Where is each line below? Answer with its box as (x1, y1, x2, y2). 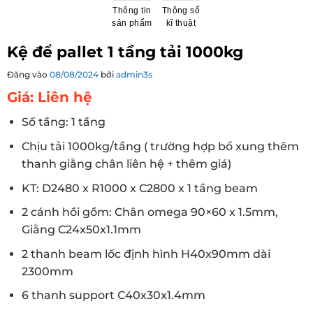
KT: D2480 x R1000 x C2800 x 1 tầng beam (21, 181, 258, 195)
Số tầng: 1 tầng (21, 115, 105, 129)
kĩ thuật (166, 18, 196, 29)
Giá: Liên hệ (7, 89, 92, 106)
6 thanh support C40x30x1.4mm (21, 289, 205, 303)
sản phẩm (112, 18, 152, 29)
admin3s (116, 69, 152, 80)
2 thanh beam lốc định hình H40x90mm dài (21, 247, 270, 261)
